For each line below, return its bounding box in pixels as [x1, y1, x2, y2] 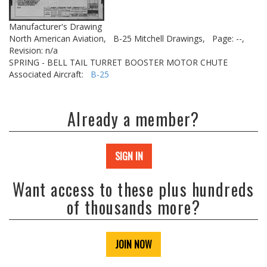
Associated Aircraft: [9, 69, 91, 80]
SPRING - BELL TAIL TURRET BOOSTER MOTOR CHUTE [9, 57, 228, 68]
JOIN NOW [115, 237, 152, 252]
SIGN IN [115, 149, 143, 163]
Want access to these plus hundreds [13, 177, 254, 201]
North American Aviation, [9, 33, 106, 44]
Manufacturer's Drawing [9, 21, 102, 32]
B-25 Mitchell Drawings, [113, 33, 205, 44]
